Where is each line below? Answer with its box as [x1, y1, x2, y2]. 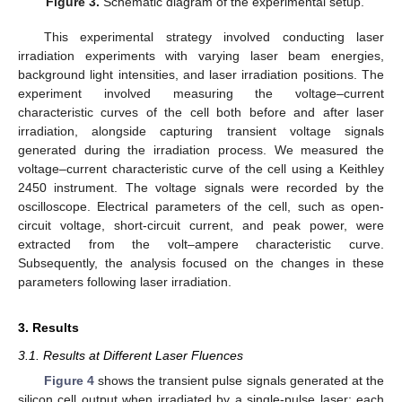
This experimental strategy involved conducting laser [43, 29, 384, 44]
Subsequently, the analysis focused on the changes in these [18, 255, 384, 270]
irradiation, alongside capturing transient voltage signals [18, 123, 384, 138]
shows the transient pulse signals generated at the [93, 372, 384, 388]
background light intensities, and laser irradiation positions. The [18, 66, 384, 82]
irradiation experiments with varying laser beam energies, [18, 48, 384, 63]
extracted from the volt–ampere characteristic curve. [18, 236, 384, 251]
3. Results [18, 319, 79, 335]
